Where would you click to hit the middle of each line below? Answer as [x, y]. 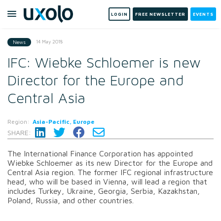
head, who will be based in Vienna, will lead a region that [107, 181]
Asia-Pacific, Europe [63, 121]
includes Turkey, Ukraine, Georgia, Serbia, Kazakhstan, [104, 191]
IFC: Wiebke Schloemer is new [104, 63]
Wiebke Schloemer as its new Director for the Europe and [110, 163]
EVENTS [203, 14]
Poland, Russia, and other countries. [71, 200]
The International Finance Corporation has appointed [100, 153]
